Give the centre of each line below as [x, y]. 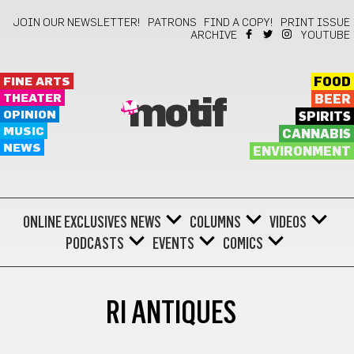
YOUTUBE [326, 36]
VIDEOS [288, 222]
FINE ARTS [37, 82]
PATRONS [172, 23]
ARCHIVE [214, 36]
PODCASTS [95, 243]
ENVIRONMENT [301, 152]
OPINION [30, 115]
